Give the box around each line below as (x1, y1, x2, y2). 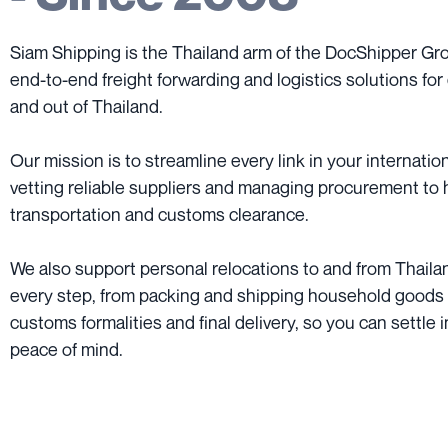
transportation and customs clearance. (10, 203, 309, 226)
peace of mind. (10, 338, 123, 361)
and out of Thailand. (10, 95, 163, 118)
